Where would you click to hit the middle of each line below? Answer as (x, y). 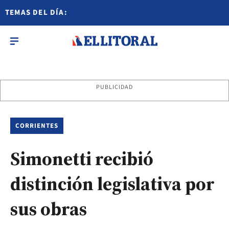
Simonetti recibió (82, 159)
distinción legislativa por (112, 184)
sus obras (49, 209)
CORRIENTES (37, 126)
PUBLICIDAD (114, 87)
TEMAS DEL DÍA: (36, 13)
